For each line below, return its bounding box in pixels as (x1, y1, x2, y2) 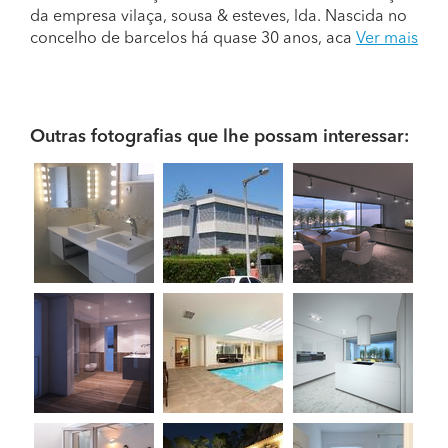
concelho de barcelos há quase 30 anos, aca (30, 31, 356, 47)
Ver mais (356, 31, 418, 47)
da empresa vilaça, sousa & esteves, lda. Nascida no (30, 9, 407, 25)
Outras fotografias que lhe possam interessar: (30, 128, 409, 146)
